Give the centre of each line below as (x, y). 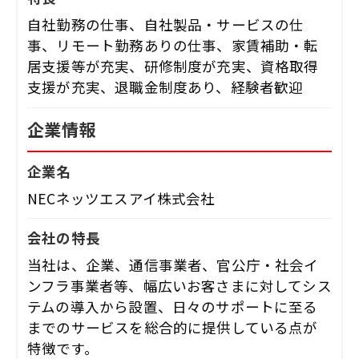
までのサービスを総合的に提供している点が (173, 327)
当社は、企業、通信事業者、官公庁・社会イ (173, 264)
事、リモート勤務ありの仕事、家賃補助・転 (173, 45)
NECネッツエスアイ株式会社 (121, 198)
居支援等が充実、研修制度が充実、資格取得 (173, 66)
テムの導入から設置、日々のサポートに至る (173, 306)
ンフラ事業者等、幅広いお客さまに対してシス (179, 285)
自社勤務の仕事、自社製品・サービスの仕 (166, 24)
